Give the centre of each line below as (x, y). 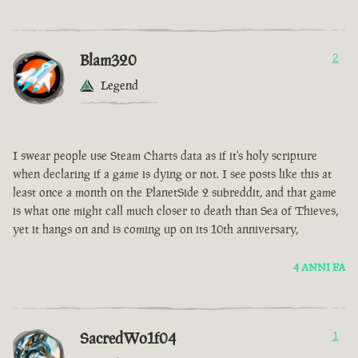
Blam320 (108, 60)
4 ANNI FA (319, 268)
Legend (119, 86)
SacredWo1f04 (128, 338)
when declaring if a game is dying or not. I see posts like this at (172, 174)
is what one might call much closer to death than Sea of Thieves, (175, 211)
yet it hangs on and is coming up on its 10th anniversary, (155, 229)
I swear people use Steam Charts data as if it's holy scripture (165, 156)
